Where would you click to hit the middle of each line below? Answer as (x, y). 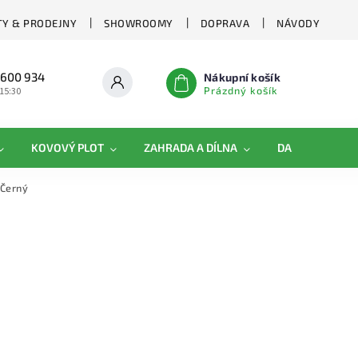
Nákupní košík (242, 77)
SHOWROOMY (139, 23)
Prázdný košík (241, 90)
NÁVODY (298, 23)
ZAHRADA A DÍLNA (191, 147)
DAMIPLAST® (310, 147)
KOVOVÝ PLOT (68, 147)
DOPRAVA (225, 23)
